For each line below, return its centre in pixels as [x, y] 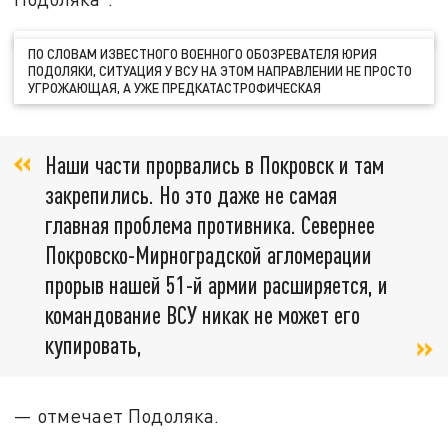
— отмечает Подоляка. [117, 415]
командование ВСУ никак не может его [202, 315]
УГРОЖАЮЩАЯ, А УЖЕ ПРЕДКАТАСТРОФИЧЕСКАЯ [175, 87]
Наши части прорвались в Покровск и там [214, 165]
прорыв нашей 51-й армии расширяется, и [216, 285]
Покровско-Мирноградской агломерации [208, 255]
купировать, [93, 345]
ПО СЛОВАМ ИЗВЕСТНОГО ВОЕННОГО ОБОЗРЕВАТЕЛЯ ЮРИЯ [203, 53]
